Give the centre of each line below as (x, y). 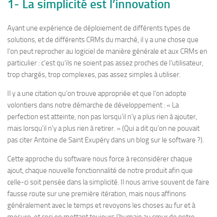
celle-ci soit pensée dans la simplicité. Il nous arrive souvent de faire (108, 182)
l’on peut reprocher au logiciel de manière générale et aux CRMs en (107, 51)
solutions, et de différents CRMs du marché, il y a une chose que (103, 40)
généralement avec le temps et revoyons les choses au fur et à (101, 205)
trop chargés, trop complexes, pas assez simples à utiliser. (94, 75)
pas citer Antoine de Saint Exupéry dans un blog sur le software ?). (106, 140)
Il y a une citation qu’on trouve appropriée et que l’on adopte (97, 93)
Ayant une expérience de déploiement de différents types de (99, 28)
